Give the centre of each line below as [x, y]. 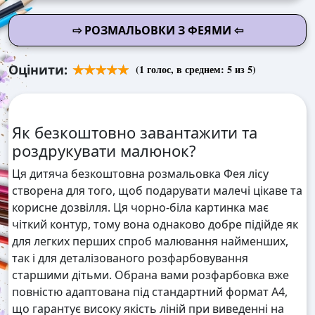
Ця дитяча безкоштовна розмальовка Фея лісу [140, 174]
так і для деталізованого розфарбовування [130, 258]
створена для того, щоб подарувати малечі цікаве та [157, 191]
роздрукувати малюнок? [104, 151]
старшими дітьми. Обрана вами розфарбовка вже [150, 275]
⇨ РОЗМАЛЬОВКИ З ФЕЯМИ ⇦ [157, 31]
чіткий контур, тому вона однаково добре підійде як [155, 225]
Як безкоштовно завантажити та [135, 133]
